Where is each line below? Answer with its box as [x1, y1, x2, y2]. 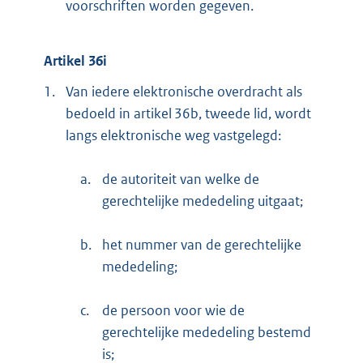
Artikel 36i [44, 52, 107, 70]
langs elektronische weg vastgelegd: [66, 126, 281, 144]
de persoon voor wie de [102, 301, 245, 319]
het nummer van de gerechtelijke [102, 235, 301, 254]
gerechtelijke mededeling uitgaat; [102, 191, 303, 210]
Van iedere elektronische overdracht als [66, 82, 302, 100]
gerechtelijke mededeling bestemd [102, 322, 311, 341]
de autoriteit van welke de [102, 169, 259, 188]
